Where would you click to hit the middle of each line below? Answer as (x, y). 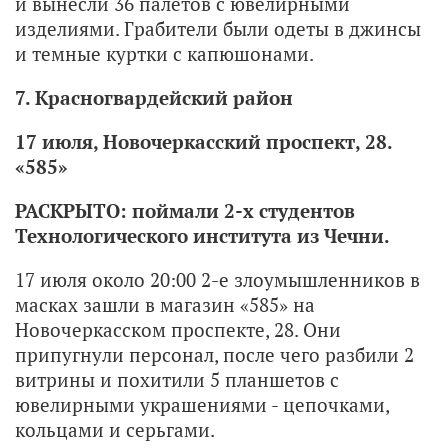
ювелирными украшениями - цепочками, (202, 404)
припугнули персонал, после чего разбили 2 (214, 354)
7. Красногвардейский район (154, 97)
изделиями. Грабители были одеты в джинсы (218, 28)
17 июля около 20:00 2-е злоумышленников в (217, 279)
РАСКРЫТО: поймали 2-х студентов (185, 210)
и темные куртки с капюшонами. (164, 53)
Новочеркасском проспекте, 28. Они (178, 329)
